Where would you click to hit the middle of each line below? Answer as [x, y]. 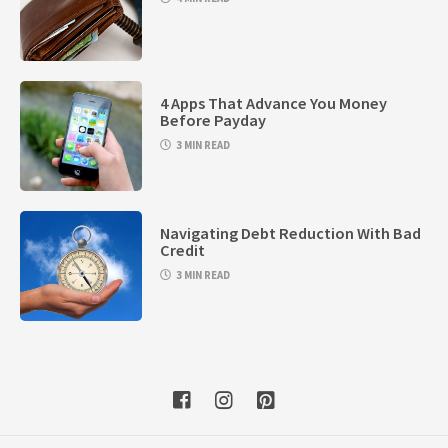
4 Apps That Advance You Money [274, 102]
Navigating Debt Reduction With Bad [291, 232]
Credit [183, 249]
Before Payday [213, 119]
